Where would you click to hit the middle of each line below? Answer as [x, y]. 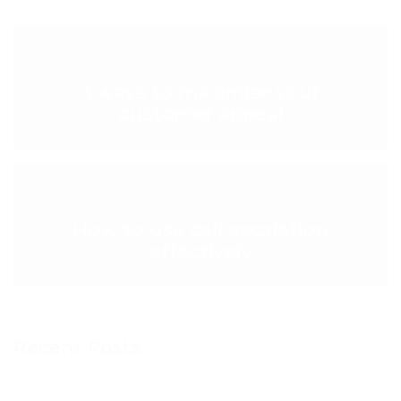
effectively [200, 251]
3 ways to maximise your [200, 91]
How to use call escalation [200, 229]
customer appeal [200, 113]
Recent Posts [77, 347]
